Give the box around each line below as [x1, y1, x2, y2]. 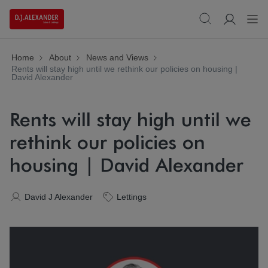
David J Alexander [25, 192, 93, 202]
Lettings [117, 192, 147, 202]
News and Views [86, 53, 148, 63]
